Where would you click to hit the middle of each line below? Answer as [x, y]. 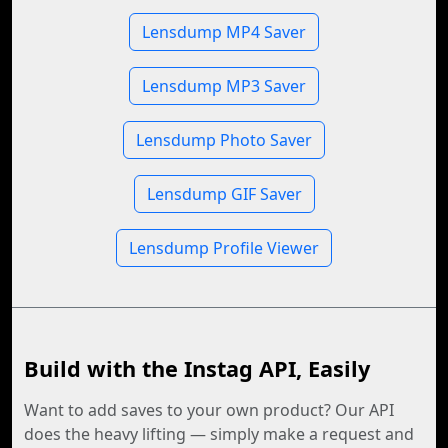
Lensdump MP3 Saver [224, 86]
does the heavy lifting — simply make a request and [219, 434]
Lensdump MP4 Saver [224, 32]
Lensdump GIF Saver [224, 194]
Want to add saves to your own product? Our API [209, 410]
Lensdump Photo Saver [224, 140]
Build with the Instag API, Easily [197, 368]
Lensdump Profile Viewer [224, 248]
